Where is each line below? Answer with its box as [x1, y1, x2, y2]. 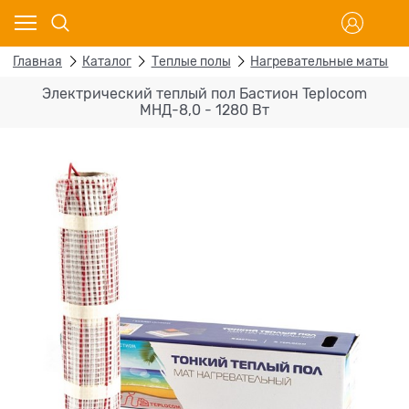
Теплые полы [151, 54, 231, 69]
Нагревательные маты [250, 54, 389, 69]
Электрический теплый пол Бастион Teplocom [42, 85, 367, 102]
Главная [13, 54, 62, 69]
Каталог [81, 54, 131, 69]
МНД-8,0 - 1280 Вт [140, 101, 269, 119]
